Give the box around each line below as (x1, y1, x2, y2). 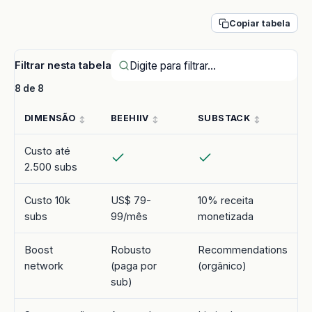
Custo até (24, 144, 70, 157)
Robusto (111, 243, 151, 256)
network (24, 259, 63, 272)
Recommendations (198, 243, 288, 256)
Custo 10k (24, 194, 70, 206)
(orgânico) (198, 259, 247, 272)
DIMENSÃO (24, 112, 75, 123)
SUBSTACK (198, 112, 250, 123)
